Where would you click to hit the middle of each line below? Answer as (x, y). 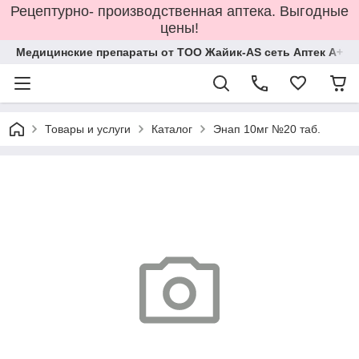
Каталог (172, 129)
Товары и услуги (88, 129)
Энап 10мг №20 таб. (267, 129)
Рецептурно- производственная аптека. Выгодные (179, 11)
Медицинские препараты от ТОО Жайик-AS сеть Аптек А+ (179, 52)
